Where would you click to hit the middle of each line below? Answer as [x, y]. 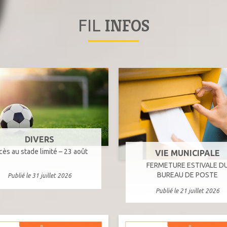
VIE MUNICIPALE [188, 153]
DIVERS [39, 139]
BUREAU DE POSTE [188, 175]
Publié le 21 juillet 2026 [188, 191]
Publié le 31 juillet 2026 [39, 175]
